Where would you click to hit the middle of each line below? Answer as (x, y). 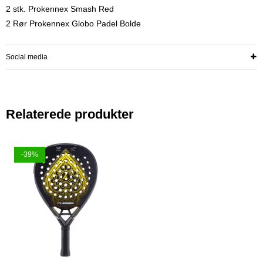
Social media (27, 57)
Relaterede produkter (70, 114)
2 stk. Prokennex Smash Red (60, 9)
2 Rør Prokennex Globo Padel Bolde (73, 24)
